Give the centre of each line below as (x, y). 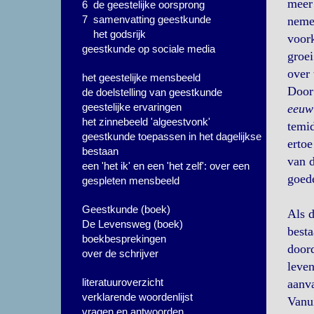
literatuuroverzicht (123, 282)
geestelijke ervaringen (132, 107)
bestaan (100, 151)
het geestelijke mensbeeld (141, 77)
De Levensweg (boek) (132, 224)
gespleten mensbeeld (131, 180)
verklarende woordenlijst (137, 297)
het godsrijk (120, 34)
